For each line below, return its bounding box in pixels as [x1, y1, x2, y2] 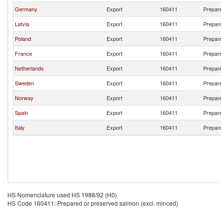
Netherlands [15, 64, 44, 72]
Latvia [15, 20, 29, 28]
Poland [15, 35, 31, 42]
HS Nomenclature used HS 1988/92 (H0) [7, 190, 117, 199]
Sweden [15, 79, 34, 87]
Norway [15, 94, 34, 102]
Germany [15, 5, 37, 13]
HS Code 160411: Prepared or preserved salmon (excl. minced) [7, 199, 178, 207]
